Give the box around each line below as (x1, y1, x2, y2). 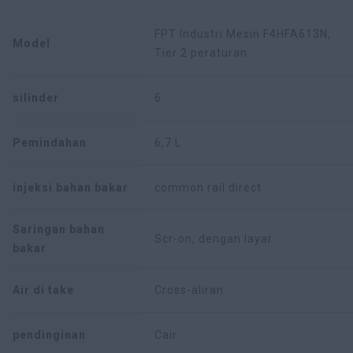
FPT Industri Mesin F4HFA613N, (154, 28, 331, 41)
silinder (13, 91, 59, 105)
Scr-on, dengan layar (154, 232, 273, 246)
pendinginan (13, 329, 86, 342)
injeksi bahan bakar (13, 181, 128, 195)
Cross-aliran (154, 284, 224, 297)
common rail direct (154, 181, 262, 195)
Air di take (13, 284, 74, 297)
